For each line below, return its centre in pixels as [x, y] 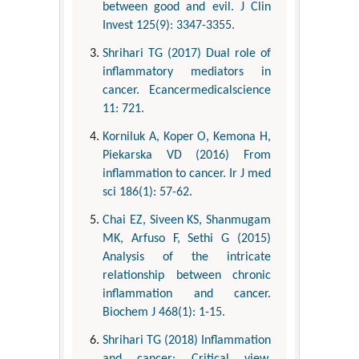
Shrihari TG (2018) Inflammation [187, 341]
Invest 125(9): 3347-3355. [169, 26]
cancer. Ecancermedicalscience [187, 91]
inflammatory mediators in [187, 73]
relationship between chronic [187, 276]
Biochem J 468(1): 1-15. [164, 313]
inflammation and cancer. [187, 294]
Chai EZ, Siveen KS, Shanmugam [187, 221]
